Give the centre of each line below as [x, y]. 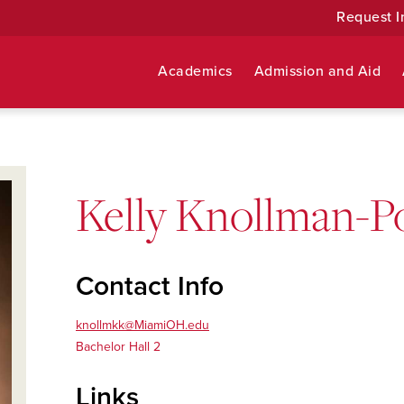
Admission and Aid [317, 71]
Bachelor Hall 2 [118, 347]
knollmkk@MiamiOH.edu [142, 325]
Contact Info [150, 286]
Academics [195, 71]
